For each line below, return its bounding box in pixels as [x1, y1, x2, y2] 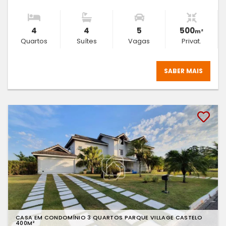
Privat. [182, 37, 201, 46]
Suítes [76, 37, 97, 46]
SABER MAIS [164, 67, 203, 76]
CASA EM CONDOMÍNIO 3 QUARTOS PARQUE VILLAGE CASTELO [16, 213, 203, 222]
